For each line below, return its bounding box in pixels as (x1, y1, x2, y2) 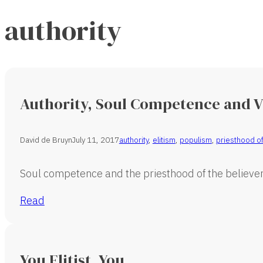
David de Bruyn (19, 134, 72, 146)
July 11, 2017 (72, 134, 119, 146)
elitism (152, 134, 176, 146)
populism (179, 134, 212, 146)
